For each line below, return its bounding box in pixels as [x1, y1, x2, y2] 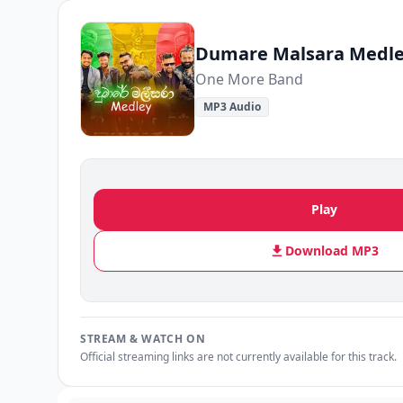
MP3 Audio [203, 99, 261, 114]
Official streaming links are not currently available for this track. [80, 349, 397, 364]
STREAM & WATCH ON [80, 331, 206, 346]
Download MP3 [285, 242, 379, 259]
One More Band [195, 69, 303, 89]
